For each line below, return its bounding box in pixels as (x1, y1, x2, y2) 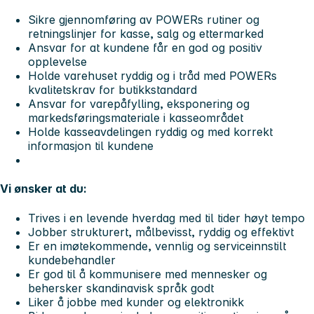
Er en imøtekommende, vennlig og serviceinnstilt (28, 238, 286, 253)
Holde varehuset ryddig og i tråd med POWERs (28, 69, 277, 83)
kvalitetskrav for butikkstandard (28, 83, 197, 97)
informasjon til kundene (28, 139, 153, 153)
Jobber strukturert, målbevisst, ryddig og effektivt (28, 224, 294, 239)
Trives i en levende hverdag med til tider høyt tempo (28, 210, 305, 225)
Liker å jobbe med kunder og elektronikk (28, 294, 244, 309)
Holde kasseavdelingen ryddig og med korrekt (28, 125, 273, 139)
